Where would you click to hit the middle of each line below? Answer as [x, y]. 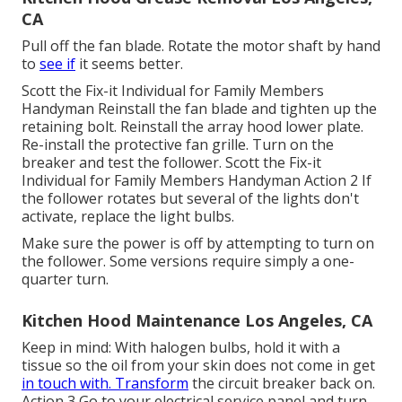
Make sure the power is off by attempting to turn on [198, 244]
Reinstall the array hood [201, 127]
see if [57, 64]
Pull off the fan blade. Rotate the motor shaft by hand [201, 46]
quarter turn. [65, 280]
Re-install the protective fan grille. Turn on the [178, 145]
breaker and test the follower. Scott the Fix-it [171, 163]
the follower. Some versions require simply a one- [188, 262]
